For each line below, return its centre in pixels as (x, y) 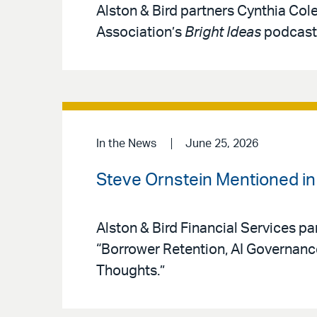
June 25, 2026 (221, 144)
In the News (126, 144)
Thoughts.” (131, 271)
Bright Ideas (221, 33)
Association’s (139, 33)
